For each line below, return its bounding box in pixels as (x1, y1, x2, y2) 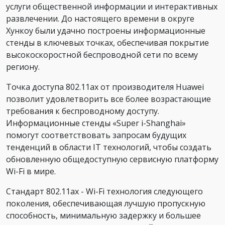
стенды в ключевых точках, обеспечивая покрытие (6, 37, 209, 48)
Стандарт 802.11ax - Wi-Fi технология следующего (6, 185, 203, 197)
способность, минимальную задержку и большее (6, 209, 201, 221)
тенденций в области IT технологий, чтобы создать (6, 141, 211, 153)
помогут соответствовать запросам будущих (6, 129, 186, 141)
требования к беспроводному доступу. (6, 105, 159, 117)
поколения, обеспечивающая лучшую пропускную (6, 197, 205, 209)
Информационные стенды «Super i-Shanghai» (6, 117, 186, 129)
